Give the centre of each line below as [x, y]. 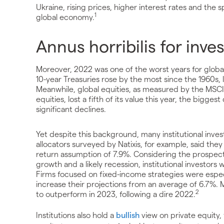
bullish [128, 214]
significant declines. [71, 108]
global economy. [65, 16]
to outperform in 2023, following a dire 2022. [116, 193]
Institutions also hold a [76, 214]
